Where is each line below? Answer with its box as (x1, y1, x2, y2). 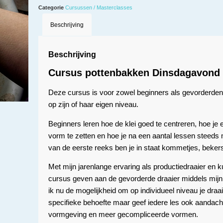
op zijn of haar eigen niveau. (48, 100, 138, 109)
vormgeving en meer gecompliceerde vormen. (48, 210, 198, 219)
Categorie (38, 4, 64, 11)
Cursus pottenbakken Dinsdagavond (48, 67, 220, 79)
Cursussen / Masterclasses (65, 4, 132, 11)
